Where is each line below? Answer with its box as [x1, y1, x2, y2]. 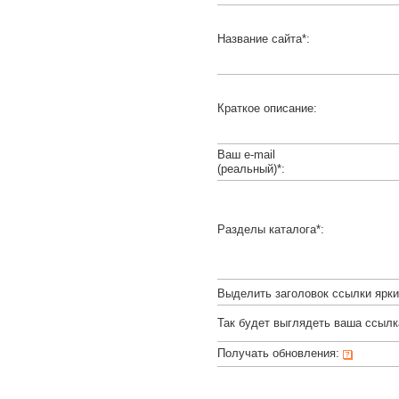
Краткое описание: [217, 102, 317, 116]
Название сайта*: [217, 32, 310, 46]
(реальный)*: [217, 162, 285, 176]
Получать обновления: [217, 346, 343, 361]
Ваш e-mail [217, 148, 275, 162]
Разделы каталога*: [217, 223, 324, 237]
